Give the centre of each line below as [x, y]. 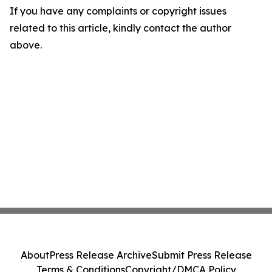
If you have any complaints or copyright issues [118, 11]
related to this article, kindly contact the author [121, 28]
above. [26, 45]
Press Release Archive [100, 255]
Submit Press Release [202, 255]
